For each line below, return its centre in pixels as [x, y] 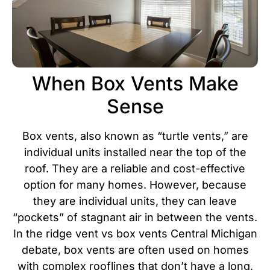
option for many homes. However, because [135, 185]
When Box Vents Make [135, 84]
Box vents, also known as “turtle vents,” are [135, 136]
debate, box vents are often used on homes [135, 250]
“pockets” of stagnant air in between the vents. [135, 218]
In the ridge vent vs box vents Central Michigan [135, 234]
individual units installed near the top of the [135, 152]
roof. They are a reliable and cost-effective [135, 169]
